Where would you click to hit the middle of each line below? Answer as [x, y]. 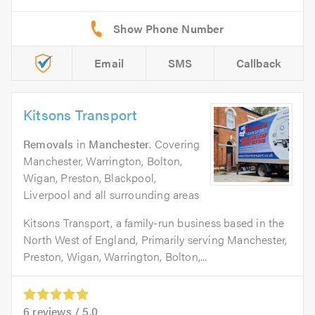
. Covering [175, 144]
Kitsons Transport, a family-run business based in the [154, 223]
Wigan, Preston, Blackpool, [90, 178]
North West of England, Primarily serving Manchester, [155, 240]
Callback [259, 63]
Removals [49, 144]
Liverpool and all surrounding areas [111, 195]
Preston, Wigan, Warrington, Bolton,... [115, 257]
